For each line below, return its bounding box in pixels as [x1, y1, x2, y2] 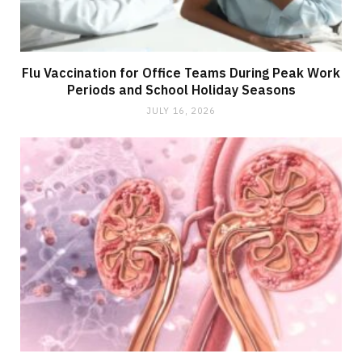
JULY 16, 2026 [146, 104, 216, 116]
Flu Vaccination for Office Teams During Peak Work [22, 64, 340, 81]
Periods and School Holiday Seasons [66, 81, 296, 98]
